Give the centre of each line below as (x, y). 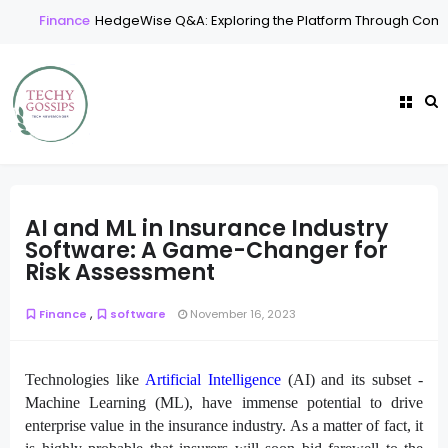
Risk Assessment (120, 273)
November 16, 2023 (241, 313)
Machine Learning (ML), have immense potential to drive (224, 402)
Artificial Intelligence (212, 379)
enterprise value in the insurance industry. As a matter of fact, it (224, 425)
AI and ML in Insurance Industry (206, 229)
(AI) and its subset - (351, 379)
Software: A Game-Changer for (206, 251)
